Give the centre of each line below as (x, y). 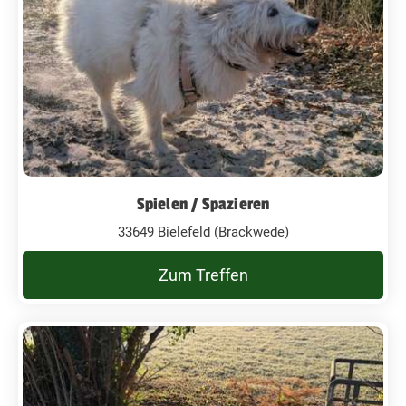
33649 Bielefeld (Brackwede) (203, 232)
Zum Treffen (203, 275)
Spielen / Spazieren (203, 203)
